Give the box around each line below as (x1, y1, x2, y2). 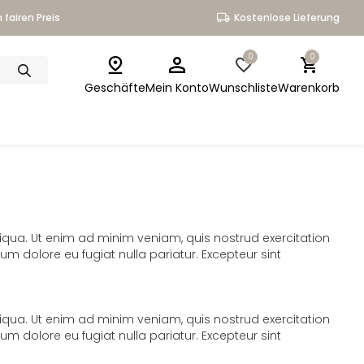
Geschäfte (84, 80, 145, 96)
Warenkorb (278, 80, 340, 96)
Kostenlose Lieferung (233, 11, 340, 24)
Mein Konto (145, 80, 209, 96)
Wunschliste (209, 80, 278, 96)
